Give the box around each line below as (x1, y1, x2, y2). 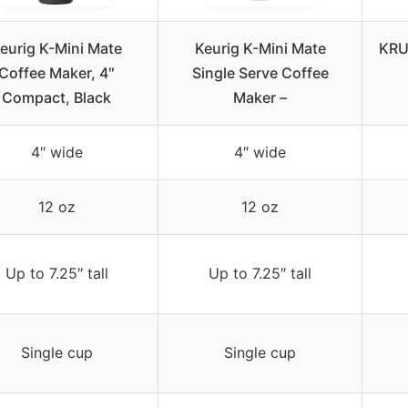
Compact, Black (2, 88, 111, 107)
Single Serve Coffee (191, 64, 329, 83)
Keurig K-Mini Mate (194, 39, 326, 58)
